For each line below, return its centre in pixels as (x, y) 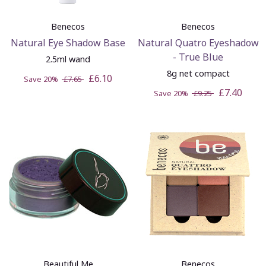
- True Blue (198, 57)
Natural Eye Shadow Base (68, 42)
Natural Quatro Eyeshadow (198, 42)
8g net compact (198, 73)
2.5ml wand (68, 59)
